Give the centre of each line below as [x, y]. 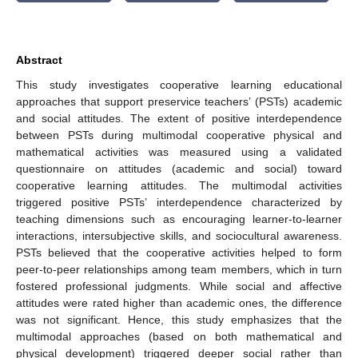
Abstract [39, 60]
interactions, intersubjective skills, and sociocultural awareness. [179, 235]
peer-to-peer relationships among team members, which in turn [179, 269]
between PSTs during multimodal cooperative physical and [179, 135]
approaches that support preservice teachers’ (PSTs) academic [179, 101]
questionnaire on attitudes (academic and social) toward [179, 168]
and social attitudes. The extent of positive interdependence [179, 118]
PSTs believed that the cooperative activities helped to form [179, 252]
